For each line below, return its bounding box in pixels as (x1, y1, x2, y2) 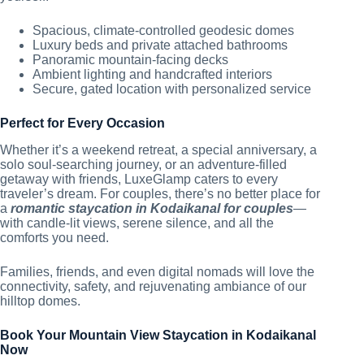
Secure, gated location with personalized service (32, 82, 311, 97)
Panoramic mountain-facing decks (32, 53, 228, 67)
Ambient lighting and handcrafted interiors (32, 67, 272, 82)
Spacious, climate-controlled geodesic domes (32, 24, 294, 38)
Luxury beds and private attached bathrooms (32, 38, 288, 53)
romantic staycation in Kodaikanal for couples (11, 201, 293, 216)
